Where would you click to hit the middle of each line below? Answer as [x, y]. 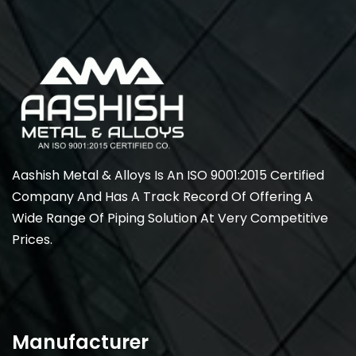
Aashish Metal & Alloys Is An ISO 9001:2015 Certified [168, 175]
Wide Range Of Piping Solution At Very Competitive [170, 218]
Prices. [32, 239]
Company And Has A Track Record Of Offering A [163, 196]
